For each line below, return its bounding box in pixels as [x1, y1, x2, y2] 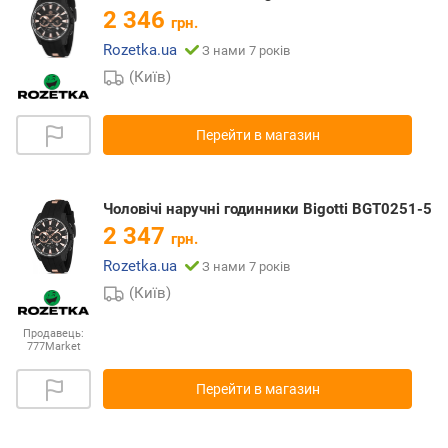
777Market [26, 339, 81, 353]
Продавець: [23, 326, 84, 340]
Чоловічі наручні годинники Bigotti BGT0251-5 [103, 199, 432, 218]
